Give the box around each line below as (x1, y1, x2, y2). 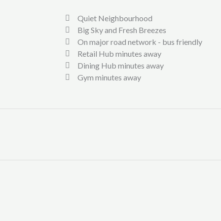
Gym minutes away (77, 72, 141, 82)
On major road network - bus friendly (77, 37, 202, 46)
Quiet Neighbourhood (77, 13, 152, 23)
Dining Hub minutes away (77, 60, 164, 70)
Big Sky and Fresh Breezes (77, 25, 166, 35)
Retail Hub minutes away (77, 48, 161, 58)
